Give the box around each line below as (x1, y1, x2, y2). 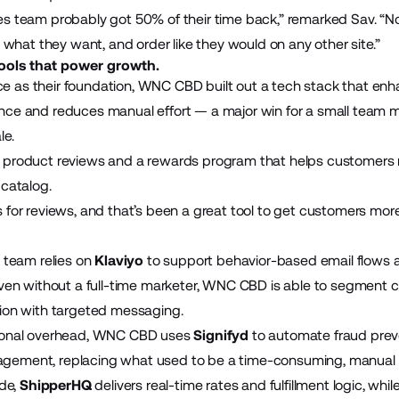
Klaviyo (94, 252, 144, 269)
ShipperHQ (20, 377, 92, 394)
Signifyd (193, 327, 249, 344)
